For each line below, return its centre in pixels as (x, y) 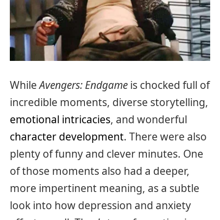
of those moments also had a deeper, (100, 171)
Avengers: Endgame (85, 85)
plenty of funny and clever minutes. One (107, 153)
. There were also (165, 136)
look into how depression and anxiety (100, 205)
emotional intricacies (60, 119)
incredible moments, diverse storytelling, (109, 102)
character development (67, 136)
